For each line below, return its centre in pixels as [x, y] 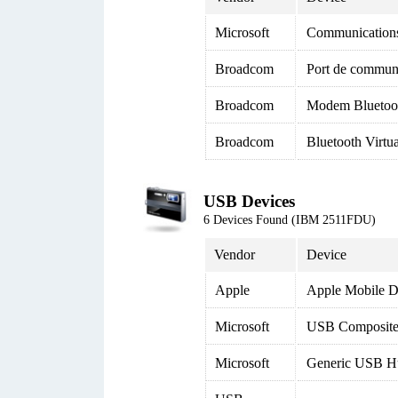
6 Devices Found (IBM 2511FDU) [290, 220]
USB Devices [249, 201]
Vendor [235, 255]
